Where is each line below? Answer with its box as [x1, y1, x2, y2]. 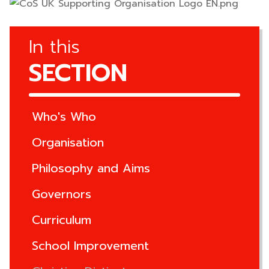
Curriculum [32, 211, 91, 229]
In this [29, 33, 80, 61]
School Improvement [32, 237, 149, 255]
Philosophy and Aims [32, 159, 150, 177]
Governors [32, 185, 91, 203]
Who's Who [32, 107, 96, 125]
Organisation [32, 133, 104, 151]
